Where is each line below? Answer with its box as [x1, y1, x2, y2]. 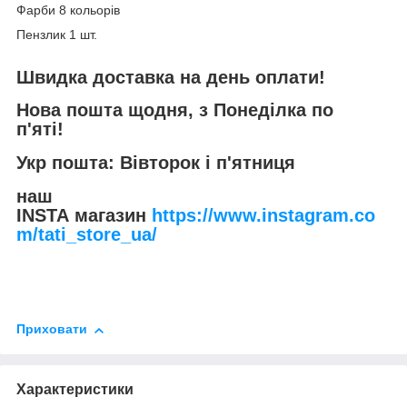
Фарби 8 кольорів [16, 2, 124, 17]
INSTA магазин [16, 204, 152, 225]
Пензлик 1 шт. [16, 26, 97, 42]
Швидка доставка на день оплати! [16, 66, 325, 87]
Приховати [16, 322, 87, 337]
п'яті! [16, 119, 69, 140]
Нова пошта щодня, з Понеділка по [16, 100, 333, 121]
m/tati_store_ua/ [16, 223, 157, 244]
